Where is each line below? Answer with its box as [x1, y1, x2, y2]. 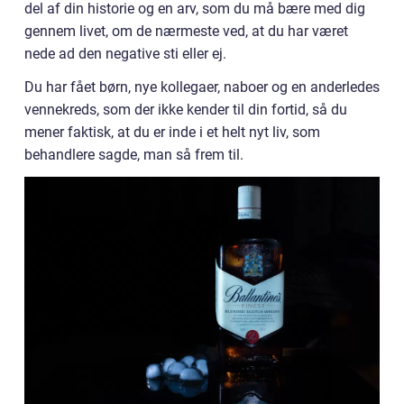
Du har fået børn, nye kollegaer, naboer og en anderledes [24, 78, 380, 96]
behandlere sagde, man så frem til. [24, 146, 243, 163]
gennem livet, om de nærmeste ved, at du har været [24, 23, 348, 40]
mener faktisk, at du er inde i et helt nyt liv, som [24, 124, 320, 141]
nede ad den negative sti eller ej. [24, 45, 226, 62]
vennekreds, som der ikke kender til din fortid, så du [24, 101, 347, 118]
